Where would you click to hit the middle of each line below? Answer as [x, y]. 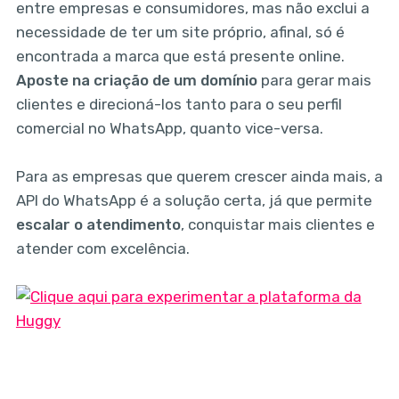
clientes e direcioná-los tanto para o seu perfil [179, 104]
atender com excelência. [102, 248]
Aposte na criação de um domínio [136, 80]
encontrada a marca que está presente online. [180, 56]
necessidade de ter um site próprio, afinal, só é [180, 32]
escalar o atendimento [98, 224]
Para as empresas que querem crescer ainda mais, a [199, 176]
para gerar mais [314, 80]
